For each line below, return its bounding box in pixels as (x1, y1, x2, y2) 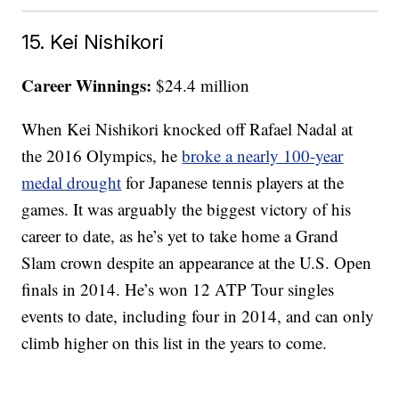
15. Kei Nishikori (21, 29, 165, 54)
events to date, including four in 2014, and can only (21, 305, 375, 328)
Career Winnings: (21, 73, 152, 98)
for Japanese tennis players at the (121, 171, 345, 194)
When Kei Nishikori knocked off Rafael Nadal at (21, 118, 354, 141)
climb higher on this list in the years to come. (21, 331, 328, 354)
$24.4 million (151, 74, 250, 97)
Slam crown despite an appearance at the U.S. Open (21, 251, 372, 274)
